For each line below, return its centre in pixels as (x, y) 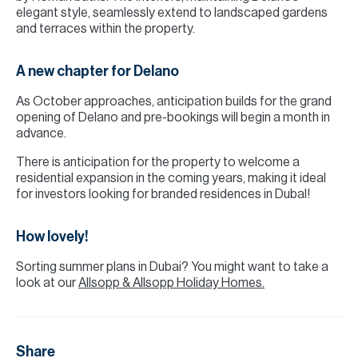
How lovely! (52, 237)
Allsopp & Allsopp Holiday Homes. (171, 283)
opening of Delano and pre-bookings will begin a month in (173, 117)
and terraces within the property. (105, 29)
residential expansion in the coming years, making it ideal (171, 178)
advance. (41, 133)
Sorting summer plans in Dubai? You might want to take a (172, 267)
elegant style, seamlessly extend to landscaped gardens (172, 13)
